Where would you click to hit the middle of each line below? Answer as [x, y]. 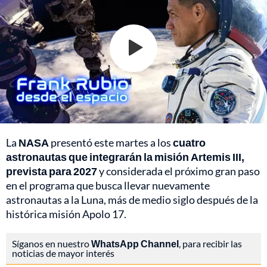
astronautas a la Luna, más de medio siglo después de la [132, 199]
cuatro [189, 142]
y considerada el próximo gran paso [178, 171]
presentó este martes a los [111, 142]
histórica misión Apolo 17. [66, 214]
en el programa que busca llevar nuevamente [108, 185]
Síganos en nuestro [52, 243]
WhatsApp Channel [135, 243]
